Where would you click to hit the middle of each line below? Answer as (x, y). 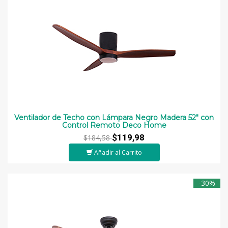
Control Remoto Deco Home (114, 125)
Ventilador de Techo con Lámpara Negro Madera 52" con (114, 117)
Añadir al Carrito (118, 152)
